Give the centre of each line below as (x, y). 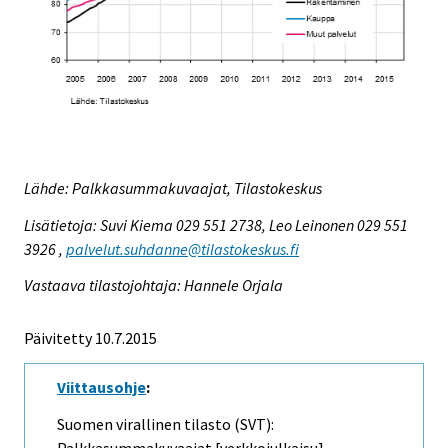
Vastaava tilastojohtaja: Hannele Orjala (153, 285)
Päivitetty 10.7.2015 (90, 338)
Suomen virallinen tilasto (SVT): (165, 424)
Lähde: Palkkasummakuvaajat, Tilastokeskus (173, 187)
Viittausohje (101, 387)
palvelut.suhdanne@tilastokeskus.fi (182, 248)
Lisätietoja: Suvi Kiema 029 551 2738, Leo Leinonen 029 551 (216, 224)
